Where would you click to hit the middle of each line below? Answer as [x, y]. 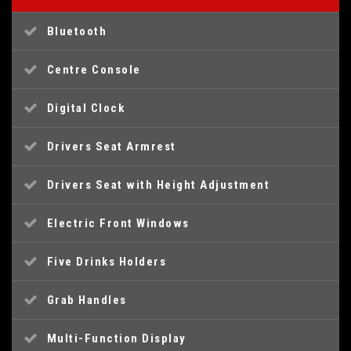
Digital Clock [85, 108]
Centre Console [94, 70]
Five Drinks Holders [106, 262]
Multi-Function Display [116, 338]
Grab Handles [87, 300]
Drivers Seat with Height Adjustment [158, 185]
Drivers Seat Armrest [111, 147]
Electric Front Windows [118, 223]
